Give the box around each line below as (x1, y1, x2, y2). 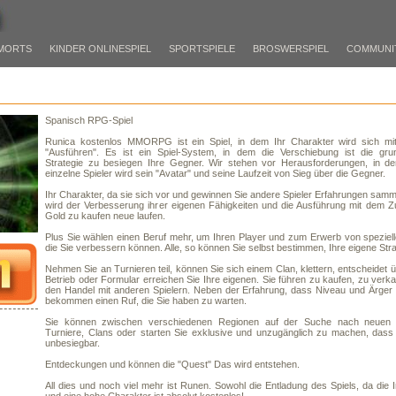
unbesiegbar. (45, 338, 100, 348)
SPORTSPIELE (169, 43, 235, 54)
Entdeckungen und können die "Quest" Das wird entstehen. (45, 359, 300, 369)
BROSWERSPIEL (253, 43, 329, 54)
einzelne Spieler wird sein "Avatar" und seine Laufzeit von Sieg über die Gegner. (45, 168, 385, 179)
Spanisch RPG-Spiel (45, 115, 133, 126)
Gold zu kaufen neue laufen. (45, 210, 165, 221)
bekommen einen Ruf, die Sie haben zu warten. (45, 295, 247, 306)
